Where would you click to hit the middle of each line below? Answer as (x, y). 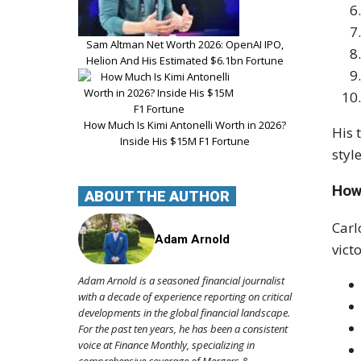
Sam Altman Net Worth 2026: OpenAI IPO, (185, 44)
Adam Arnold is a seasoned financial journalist (181, 281)
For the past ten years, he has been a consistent (183, 329)
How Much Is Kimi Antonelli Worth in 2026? (185, 124)
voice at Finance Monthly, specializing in (166, 345)
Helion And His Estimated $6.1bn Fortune (185, 60)
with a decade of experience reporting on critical (185, 297)
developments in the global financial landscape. (184, 313)
